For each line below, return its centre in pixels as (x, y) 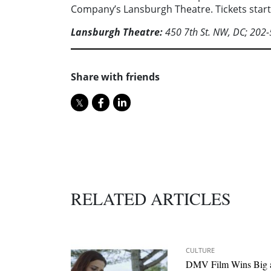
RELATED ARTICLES (151, 199)
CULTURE (200, 250)
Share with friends (115, 77)
